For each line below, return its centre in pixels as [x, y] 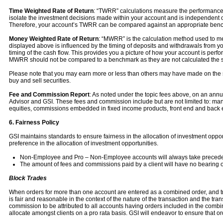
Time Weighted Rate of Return [51, 11]
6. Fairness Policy [34, 122]
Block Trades [28, 178]
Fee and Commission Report [49, 95]
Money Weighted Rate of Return [54, 39]
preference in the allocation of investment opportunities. [84, 143]
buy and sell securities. [40, 81]
